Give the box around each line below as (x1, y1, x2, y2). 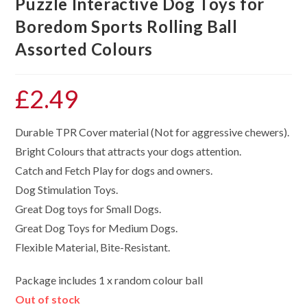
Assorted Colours (15, 38, 153, 59)
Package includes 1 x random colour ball (15, 273, 204, 286)
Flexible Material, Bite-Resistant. (15, 240, 171, 254)
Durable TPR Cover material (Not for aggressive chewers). (15, 125, 290, 138)
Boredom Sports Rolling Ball (15, 16, 238, 36)
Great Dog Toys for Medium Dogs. (15, 221, 178, 234)
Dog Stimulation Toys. (15, 182, 119, 196)
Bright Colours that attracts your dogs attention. (15, 144, 242, 158)
